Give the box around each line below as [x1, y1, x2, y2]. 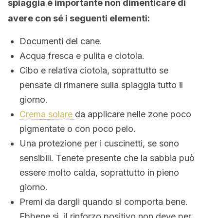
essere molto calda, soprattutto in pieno [19, 167, 179, 178]
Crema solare [19, 109, 75, 119]
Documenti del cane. [19, 36, 102, 46]
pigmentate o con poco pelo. [19, 124, 136, 134]
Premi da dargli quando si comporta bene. [19, 197, 188, 207]
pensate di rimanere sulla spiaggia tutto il [19, 80, 183, 90]
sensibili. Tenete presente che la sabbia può [19, 153, 195, 163]
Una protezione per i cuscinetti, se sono [19, 138, 179, 148]
